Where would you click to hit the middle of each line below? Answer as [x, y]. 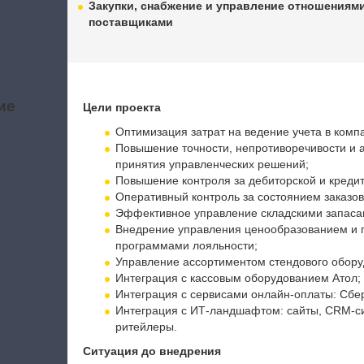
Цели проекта [121, 107]
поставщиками [131, 22]
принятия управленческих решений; [212, 164]
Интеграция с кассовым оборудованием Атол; [238, 278]
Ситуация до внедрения [152, 351]
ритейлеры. [146, 327]
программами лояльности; [186, 245]
